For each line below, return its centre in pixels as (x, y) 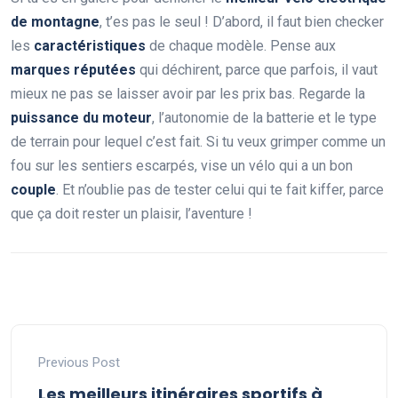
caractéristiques (90, 46)
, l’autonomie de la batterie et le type (264, 118)
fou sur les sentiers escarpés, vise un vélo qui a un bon (182, 166)
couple (33, 190)
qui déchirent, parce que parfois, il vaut (257, 70)
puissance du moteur (81, 118)
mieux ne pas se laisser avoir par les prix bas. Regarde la (188, 94)
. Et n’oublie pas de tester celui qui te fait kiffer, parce (220, 190)
